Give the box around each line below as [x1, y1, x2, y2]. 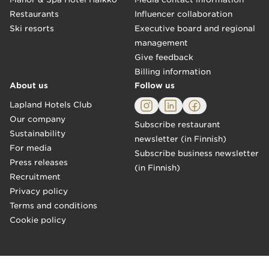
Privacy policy [10, 187, 68, 196]
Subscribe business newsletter [134, 149, 259, 158]
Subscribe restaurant [134, 120, 220, 129]
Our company [10, 115, 65, 124]
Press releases [10, 158, 68, 167]
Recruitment [10, 172, 61, 181]
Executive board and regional [134, 24, 255, 33]
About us [10, 81, 48, 90]
